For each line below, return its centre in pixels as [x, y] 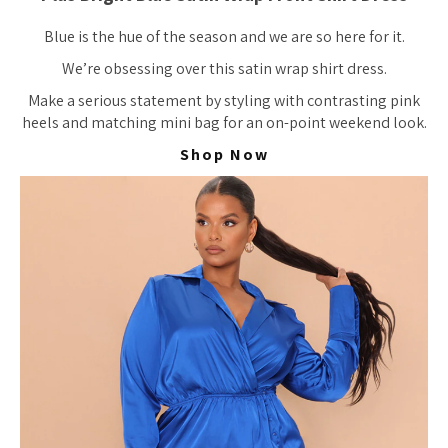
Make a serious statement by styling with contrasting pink [224, 100]
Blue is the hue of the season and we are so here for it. [224, 36]
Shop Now [224, 154]
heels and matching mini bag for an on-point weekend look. [224, 122]
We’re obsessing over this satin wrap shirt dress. [224, 68]
